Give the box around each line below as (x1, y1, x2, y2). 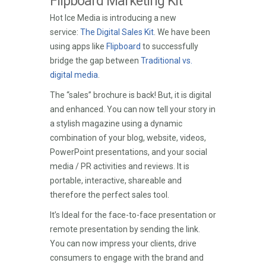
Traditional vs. (141, 56, 192, 65)
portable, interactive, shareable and (50, 176, 182, 185)
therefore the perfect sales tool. (50, 190, 169, 199)
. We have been (154, 27, 210, 37)
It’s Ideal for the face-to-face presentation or (50, 210, 216, 220)
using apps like (50, 42, 106, 51)
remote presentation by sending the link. (50, 224, 200, 234)
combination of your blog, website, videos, (50, 133, 206, 142)
